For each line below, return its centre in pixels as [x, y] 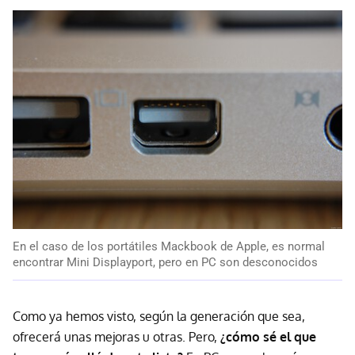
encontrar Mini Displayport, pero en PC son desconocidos [165, 263]
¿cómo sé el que [268, 337]
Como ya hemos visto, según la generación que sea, [159, 317]
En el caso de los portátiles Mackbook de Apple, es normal [169, 247]
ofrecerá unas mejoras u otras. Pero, [116, 337]
